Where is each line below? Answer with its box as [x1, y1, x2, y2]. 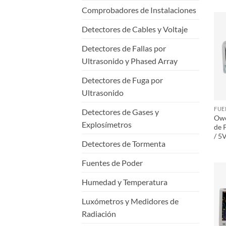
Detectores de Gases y [82, 106, 159, 117]
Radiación [82, 208, 116, 218]
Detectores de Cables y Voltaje [82, 24, 188, 34]
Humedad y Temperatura [82, 177, 167, 187]
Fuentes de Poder [82, 157, 143, 167]
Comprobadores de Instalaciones [82, 5, 196, 15]
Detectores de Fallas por [82, 43, 166, 53]
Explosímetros [82, 119, 132, 129]
